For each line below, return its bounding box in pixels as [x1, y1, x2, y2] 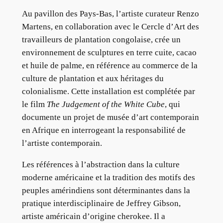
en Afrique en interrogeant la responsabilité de [21, 125, 186, 135]
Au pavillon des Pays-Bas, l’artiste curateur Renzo [21, 8, 199, 18]
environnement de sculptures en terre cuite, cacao [21, 47, 197, 57]
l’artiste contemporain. [21, 138, 102, 148]
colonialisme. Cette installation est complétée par [21, 86, 195, 96]
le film [21, 99, 47, 109]
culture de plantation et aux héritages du [21, 73, 164, 83]
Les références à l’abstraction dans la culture [21, 159, 180, 169]
